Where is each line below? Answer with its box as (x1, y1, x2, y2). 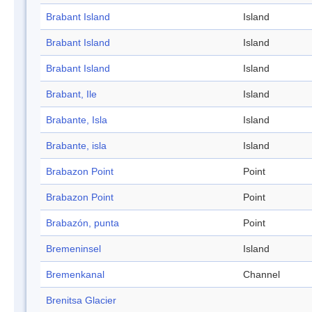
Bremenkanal (46, 269, 104, 281)
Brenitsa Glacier (46, 295, 116, 306)
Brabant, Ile (46, 88, 97, 100)
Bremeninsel (46, 243, 101, 255)
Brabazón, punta (46, 217, 119, 229)
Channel (243, 269, 280, 281)
